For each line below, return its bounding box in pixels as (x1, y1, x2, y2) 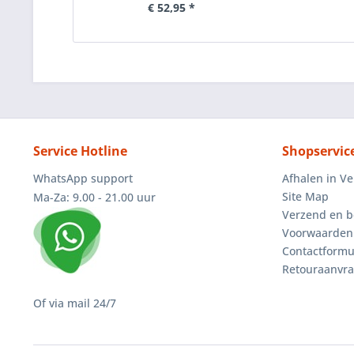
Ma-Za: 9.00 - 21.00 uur (33, 190, 156, 205)
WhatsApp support (33, 171, 133, 186)
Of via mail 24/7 (33, 296, 116, 311)
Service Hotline (33, 142, 127, 160)
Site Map (282, 189, 329, 204)
